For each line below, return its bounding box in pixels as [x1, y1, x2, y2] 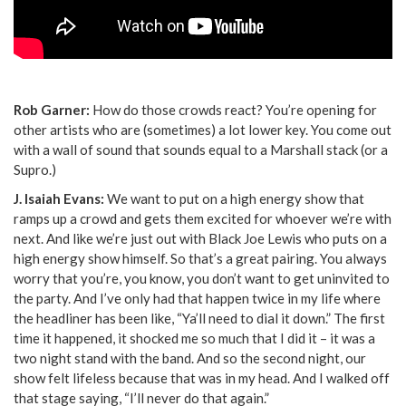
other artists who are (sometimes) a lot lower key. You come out [14, 121, 391, 138]
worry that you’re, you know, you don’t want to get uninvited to [14, 269, 390, 286]
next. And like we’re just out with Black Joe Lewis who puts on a [14, 229, 387, 246]
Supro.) [14, 160, 56, 178]
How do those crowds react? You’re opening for [92, 101, 377, 118]
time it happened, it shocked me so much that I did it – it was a [14, 329, 375, 346]
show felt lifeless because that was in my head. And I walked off [14, 369, 390, 386]
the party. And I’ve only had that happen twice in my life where [14, 289, 381, 306]
